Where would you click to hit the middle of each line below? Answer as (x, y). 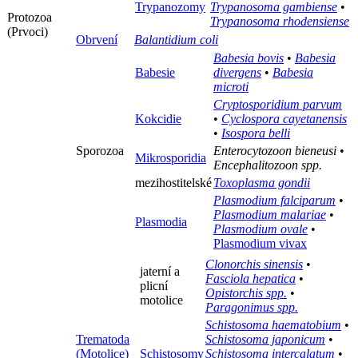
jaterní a (160, 272)
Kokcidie (158, 119)
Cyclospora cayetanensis (284, 119)
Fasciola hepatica (251, 279)
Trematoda (103, 340)
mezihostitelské (173, 183)
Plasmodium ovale (261, 229)
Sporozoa (100, 151)
